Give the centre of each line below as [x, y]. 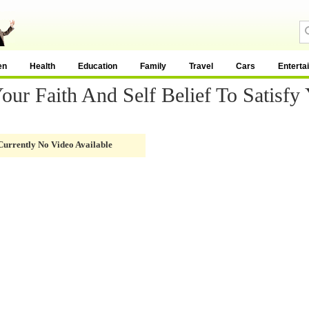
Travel [201, 66]
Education [98, 66]
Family [153, 66]
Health [42, 66]
